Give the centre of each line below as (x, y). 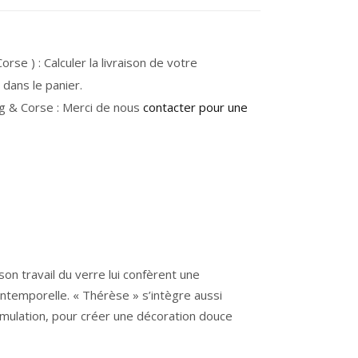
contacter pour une (195, 107)
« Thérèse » (106, 295)
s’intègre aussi (181, 295)
